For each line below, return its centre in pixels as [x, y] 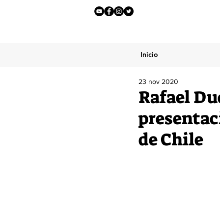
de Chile [171, 139]
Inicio [149, 55]
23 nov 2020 [158, 82]
